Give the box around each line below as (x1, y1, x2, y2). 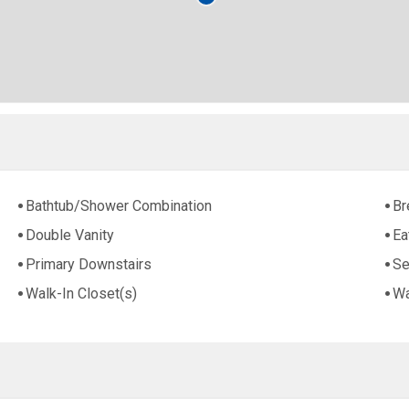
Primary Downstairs (26, 256, 152, 274)
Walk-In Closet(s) (26, 285, 138, 303)
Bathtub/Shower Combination (26, 197, 213, 215)
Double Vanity (26, 226, 115, 245)
